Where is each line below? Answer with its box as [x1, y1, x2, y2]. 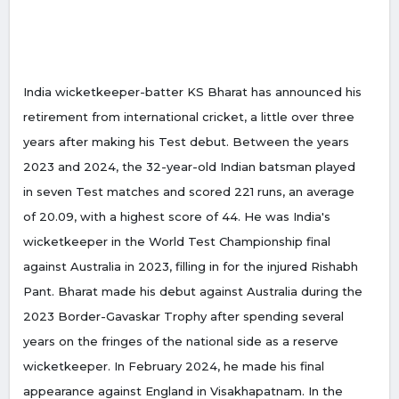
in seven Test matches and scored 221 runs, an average [23, 184, 354, 199]
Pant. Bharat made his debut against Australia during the [23, 284, 362, 299]
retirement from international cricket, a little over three [23, 110, 354, 125]
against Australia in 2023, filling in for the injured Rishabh [23, 259, 358, 274]
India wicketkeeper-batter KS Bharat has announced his [23, 85, 362, 100]
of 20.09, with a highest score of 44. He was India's [23, 209, 330, 224]
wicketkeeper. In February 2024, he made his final [23, 359, 324, 374]
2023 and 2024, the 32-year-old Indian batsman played [23, 159, 355, 175]
